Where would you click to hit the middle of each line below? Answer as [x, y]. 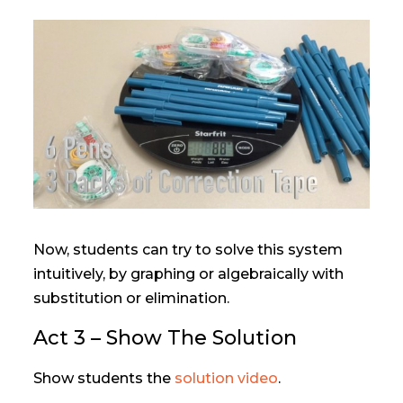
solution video [227, 379]
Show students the [104, 379]
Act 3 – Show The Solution [166, 338]
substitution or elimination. [132, 299]
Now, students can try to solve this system [188, 250]
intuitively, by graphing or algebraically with [189, 274]
